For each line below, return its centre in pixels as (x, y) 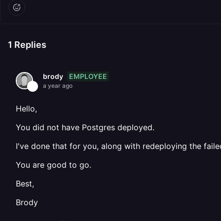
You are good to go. (54, 165)
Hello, (26, 109)
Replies (29, 45)
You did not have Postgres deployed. (85, 127)
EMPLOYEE (88, 76)
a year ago (58, 86)
